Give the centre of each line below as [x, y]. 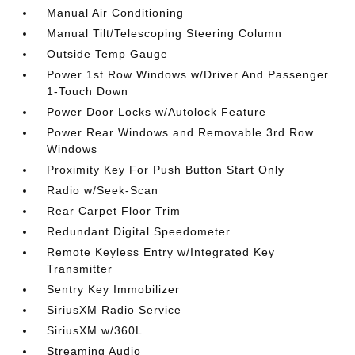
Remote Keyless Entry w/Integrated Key [161, 252]
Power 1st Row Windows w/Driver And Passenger [188, 74]
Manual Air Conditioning [116, 13]
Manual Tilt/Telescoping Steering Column [165, 33]
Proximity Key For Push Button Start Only [166, 170]
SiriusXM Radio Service [115, 310]
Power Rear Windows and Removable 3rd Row [181, 132]
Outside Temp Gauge [108, 54]
